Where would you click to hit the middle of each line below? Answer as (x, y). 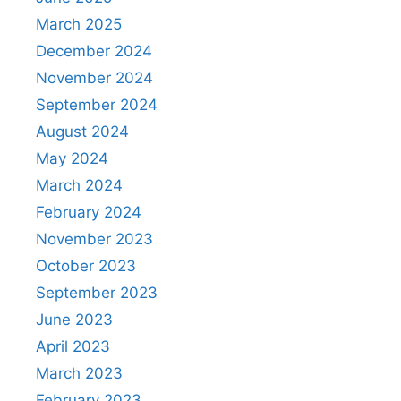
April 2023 (73, 347)
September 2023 (97, 293)
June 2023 (74, 320)
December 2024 (94, 51)
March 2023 (79, 374)
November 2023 (94, 239)
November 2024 (94, 78)
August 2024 (82, 132)
